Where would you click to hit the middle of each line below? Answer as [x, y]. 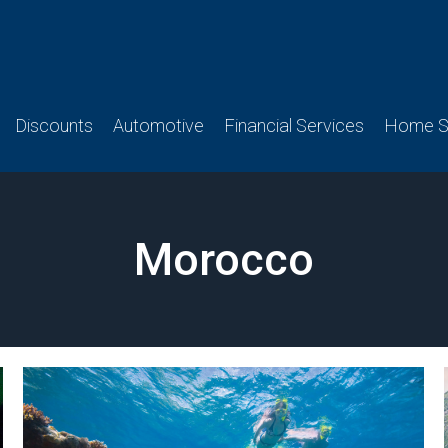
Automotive [158, 125]
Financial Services [294, 125]
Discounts [54, 125]
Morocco [224, 259]
